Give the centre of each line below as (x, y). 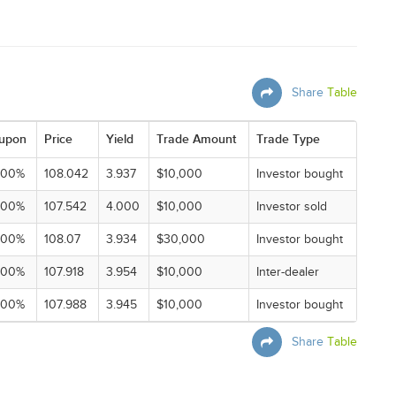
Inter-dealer (288, 272)
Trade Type (288, 139)
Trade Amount (196, 139)
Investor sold (292, 207)
